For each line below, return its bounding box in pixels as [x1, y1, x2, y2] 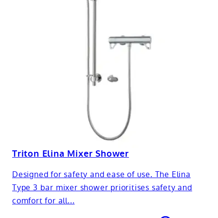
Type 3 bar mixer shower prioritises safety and [12, 182, 192, 193]
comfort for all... [12, 195, 75, 206]
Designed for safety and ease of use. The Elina [12, 168, 191, 180]
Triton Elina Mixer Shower [12, 147, 129, 160]
